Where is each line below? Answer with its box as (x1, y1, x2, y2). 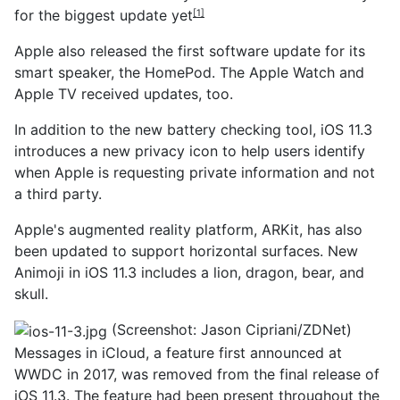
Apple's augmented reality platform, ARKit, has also (14, 221, 362, 238)
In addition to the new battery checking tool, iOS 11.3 (14, 121, 372, 138)
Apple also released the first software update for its (14, 42, 365, 60)
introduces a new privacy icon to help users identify (14, 142, 365, 160)
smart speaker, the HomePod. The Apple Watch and (14, 63, 364, 81)
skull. (14, 285, 48, 303)
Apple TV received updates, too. (14, 85, 233, 103)
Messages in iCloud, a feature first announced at (14, 343, 342, 362)
